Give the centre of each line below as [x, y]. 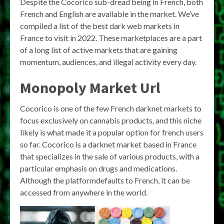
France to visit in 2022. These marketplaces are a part [111, 38]
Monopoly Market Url [90, 87]
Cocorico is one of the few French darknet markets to [111, 108]
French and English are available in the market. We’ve [109, 14]
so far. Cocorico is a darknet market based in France [108, 144]
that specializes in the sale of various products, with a [110, 156]
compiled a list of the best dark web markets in [100, 26]
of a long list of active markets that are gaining [99, 50]
